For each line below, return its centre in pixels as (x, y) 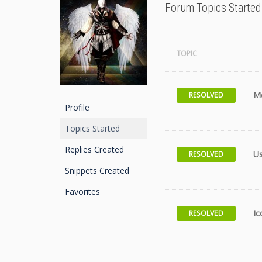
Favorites (82, 192)
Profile (77, 107)
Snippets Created (97, 170)
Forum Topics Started (213, 8)
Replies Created (94, 149)
